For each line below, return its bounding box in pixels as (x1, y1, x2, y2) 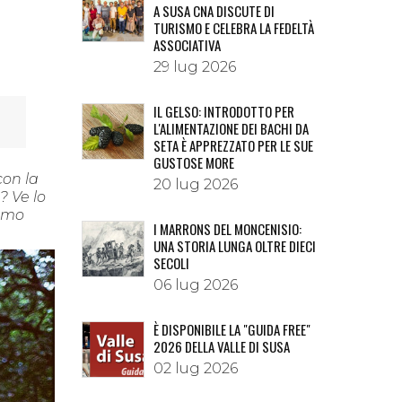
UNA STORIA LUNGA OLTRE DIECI (153, 236, 316, 256)
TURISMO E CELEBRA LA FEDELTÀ (153, 18, 314, 38)
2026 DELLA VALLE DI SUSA (153, 336, 290, 356)
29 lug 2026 (153, 58, 236, 75)
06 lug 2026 (153, 276, 238, 293)
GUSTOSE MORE (153, 153, 234, 172)
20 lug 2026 (153, 176, 238, 193)
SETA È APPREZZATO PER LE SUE (153, 135, 313, 155)
